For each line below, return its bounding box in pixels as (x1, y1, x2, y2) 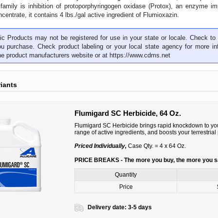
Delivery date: (88, 204, 127, 211)
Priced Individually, (74, 143, 127, 150)
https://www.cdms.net (109, 51, 171, 59)
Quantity (115, 171, 137, 179)
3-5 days (128, 204, 152, 211)
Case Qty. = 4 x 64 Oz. (127, 143, 186, 150)
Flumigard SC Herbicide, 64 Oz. (74, 109, 182, 118)
